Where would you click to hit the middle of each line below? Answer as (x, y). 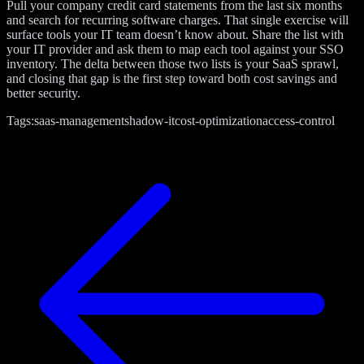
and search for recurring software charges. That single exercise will (178, 19)
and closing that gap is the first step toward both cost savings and (172, 78)
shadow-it (149, 120)
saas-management (79, 120)
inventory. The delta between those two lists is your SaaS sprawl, (173, 63)
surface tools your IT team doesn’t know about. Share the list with (175, 34)
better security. (43, 93)
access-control (299, 120)
